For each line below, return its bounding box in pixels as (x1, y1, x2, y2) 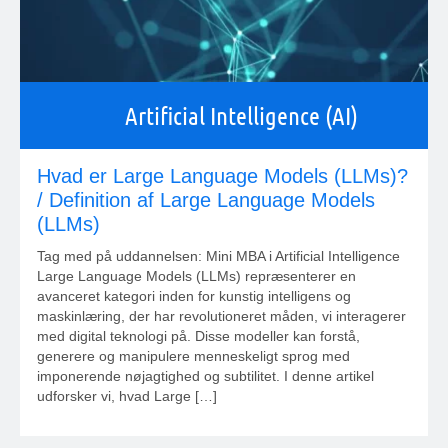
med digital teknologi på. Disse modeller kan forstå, (37, 328, 360, 344)
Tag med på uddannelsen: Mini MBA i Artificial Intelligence (37, 248, 408, 264)
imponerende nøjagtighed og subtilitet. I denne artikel (37, 368, 374, 384)
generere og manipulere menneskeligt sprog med (37, 348, 350, 364)
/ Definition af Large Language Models (37, 189, 375, 211)
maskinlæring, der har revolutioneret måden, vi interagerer (37, 308, 406, 324)
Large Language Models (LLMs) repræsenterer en (37, 268, 356, 284)
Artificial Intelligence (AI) (125, 100, 358, 130)
